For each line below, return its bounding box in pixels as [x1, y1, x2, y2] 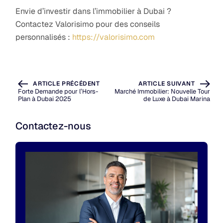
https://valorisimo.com [72, 31, 155, 42]
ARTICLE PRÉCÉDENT [33, 80, 100, 88]
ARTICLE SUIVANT [138, 80, 195, 88]
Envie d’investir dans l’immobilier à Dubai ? [15, 5, 172, 16]
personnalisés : [15, 31, 73, 42]
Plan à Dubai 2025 [18, 95, 72, 104]
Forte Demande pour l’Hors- [18, 87, 99, 96]
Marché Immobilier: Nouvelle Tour [114, 87, 210, 96]
